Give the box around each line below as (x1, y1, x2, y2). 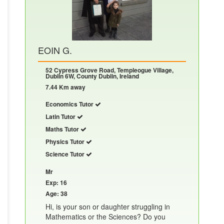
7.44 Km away (45, 82, 85, 91)
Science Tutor (45, 149, 86, 158)
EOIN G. (38, 43, 72, 56)
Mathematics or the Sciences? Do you (45, 211, 165, 221)
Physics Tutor (45, 137, 86, 146)
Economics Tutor (45, 99, 95, 108)
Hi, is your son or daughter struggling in (45, 201, 170, 211)
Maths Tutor (45, 124, 80, 133)
